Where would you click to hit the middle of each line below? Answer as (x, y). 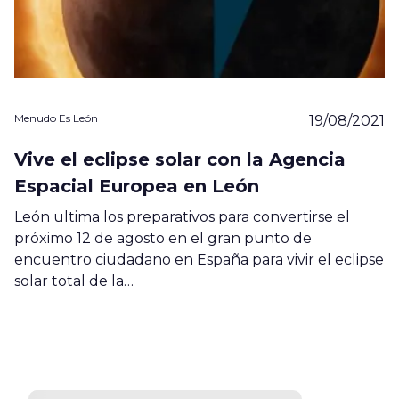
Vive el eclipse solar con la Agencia (180, 159)
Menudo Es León (56, 118)
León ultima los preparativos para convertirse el (182, 216)
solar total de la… (74, 281)
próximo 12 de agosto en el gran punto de (163, 238)
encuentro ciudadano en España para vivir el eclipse (199, 259)
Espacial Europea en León (137, 186)
